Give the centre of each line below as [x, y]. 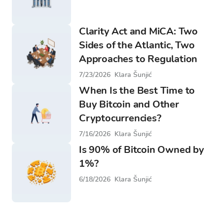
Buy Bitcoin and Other [129, 104]
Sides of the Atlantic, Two [137, 45]
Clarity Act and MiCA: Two [139, 31]
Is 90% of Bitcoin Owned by [142, 150]
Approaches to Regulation [138, 59]
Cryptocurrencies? [120, 118]
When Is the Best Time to [137, 91]
